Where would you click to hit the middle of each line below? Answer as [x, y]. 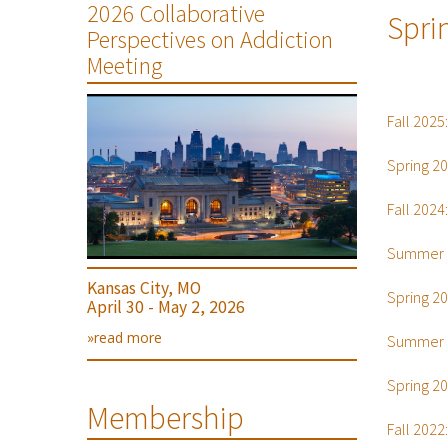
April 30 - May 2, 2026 [166, 307]
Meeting [124, 66]
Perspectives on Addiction [210, 40]
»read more [124, 338]
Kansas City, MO [144, 288]
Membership [165, 418]
